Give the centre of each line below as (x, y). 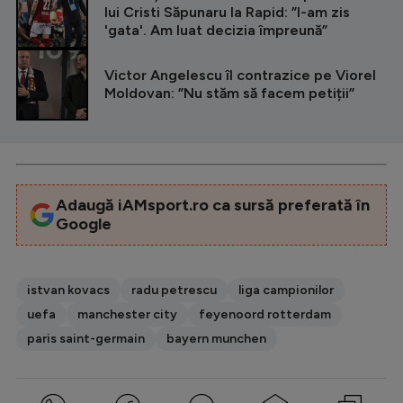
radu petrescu (174, 290)
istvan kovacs (68, 290)
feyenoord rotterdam (265, 314)
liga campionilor (286, 290)
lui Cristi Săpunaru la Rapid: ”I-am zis (227, 12)
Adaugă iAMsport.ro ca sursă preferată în (212, 205)
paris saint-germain (86, 338)
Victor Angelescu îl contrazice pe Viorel (240, 75)
